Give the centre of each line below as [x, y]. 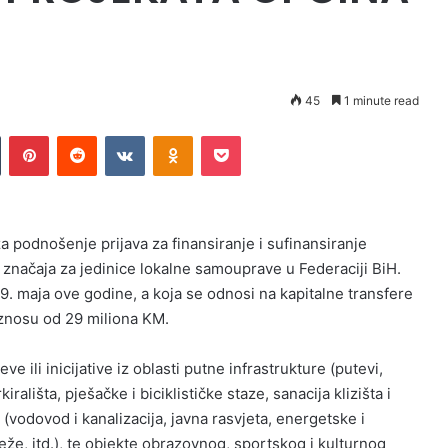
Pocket [261, 135]
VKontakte [176, 135]
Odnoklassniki [235, 135]
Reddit [116, 135]
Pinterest [76, 135]
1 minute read [380, 100]
